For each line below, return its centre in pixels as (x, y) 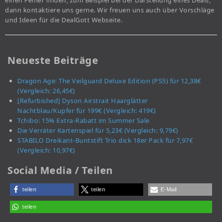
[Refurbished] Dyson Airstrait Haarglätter (83, 101)
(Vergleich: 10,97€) (46, 150)
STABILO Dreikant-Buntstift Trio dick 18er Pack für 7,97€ (105, 140)
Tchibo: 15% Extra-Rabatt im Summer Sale (83, 121)
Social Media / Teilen (60, 170)
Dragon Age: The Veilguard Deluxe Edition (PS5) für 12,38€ (109, 81)
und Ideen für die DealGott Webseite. (64, 20)
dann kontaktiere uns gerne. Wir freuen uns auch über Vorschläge (110, 10)
